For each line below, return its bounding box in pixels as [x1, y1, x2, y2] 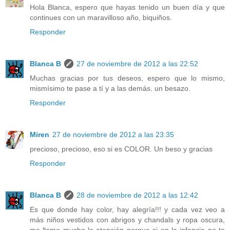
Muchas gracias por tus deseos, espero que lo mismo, [30, 73, 225, 82]
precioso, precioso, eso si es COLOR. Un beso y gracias [30, 144, 213, 153]
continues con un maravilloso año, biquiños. [30, 13, 172, 22]
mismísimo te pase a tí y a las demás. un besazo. [30, 84, 190, 92]
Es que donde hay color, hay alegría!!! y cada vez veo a [30, 205, 225, 214]
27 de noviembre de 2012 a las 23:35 [52, 130, 174, 139]
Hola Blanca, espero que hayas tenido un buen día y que [30, 3, 225, 11]
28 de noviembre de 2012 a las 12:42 [76, 190, 198, 199]
